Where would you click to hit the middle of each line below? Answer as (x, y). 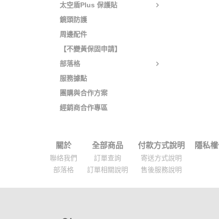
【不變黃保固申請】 (90, 49)
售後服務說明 (161, 170)
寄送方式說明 (161, 158)
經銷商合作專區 (84, 108)
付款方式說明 (161, 145)
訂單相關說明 (108, 170)
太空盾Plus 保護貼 (88, 5)
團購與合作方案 (84, 93)
